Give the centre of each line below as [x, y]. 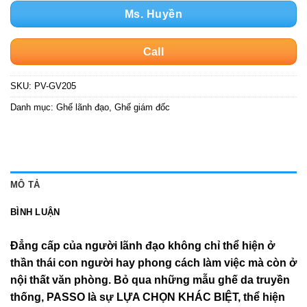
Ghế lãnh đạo [83, 108]
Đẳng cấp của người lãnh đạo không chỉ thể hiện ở [143, 246]
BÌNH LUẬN [35, 212]
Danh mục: [33, 108]
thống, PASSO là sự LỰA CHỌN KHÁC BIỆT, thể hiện [148, 297]
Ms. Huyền [153, 14]
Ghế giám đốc [142, 108]
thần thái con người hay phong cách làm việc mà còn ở [153, 263]
